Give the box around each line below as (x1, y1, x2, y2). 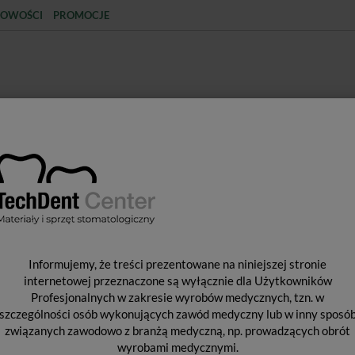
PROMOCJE (53, 9, 109, 21)
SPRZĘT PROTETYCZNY (231, 159, 333, 171)
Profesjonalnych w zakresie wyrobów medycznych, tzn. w (31, 290, 324, 305)
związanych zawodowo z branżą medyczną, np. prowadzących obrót (5, 323, 350, 338)
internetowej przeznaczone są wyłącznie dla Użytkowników (23, 273, 332, 288)
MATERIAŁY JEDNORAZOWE (97, 159, 224, 171)
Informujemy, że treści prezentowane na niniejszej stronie (29, 257, 326, 272)
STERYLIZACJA (26, 159, 91, 171)
